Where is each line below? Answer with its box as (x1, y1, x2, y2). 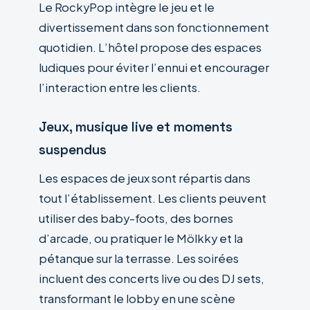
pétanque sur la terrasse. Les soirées (39, 250, 239, 266)
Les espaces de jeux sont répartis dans (39, 170, 250, 185)
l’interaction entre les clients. (39, 80, 201, 95)
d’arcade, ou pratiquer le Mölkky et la (39, 230, 243, 246)
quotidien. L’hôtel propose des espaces (39, 39, 262, 55)
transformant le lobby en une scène (39, 291, 235, 306)
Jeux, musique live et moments (39, 118, 232, 136)
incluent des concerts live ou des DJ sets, (39, 271, 264, 286)
